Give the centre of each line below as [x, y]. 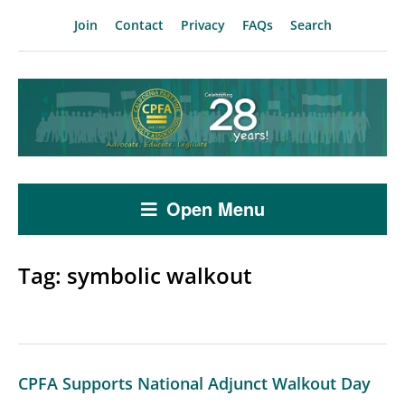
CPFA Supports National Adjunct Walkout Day [194, 383]
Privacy [202, 25]
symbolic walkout [160, 275]
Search [311, 25]
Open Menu [215, 208]
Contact [139, 25]
